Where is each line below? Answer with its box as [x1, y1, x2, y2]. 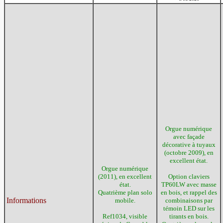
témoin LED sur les [163, 205, 215, 212]
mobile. [114, 197, 135, 204]
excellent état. [170, 157, 208, 164]
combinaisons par [165, 197, 213, 204]
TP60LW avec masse [161, 181, 217, 188]
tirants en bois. [169, 213, 209, 220]
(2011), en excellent [98, 173, 152, 180]
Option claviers [168, 173, 210, 180]
